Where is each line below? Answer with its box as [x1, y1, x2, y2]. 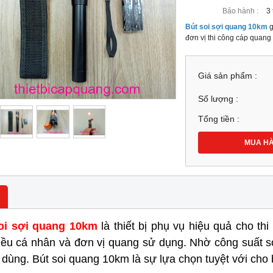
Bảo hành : [222, 6, 259, 15]
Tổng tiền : [198, 115, 240, 124]
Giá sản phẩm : [198, 71, 258, 80]
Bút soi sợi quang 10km [185, 22, 268, 31]
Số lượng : [198, 94, 239, 104]
